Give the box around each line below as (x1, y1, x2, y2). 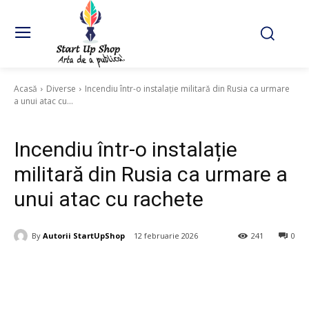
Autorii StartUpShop (43, 230, 125, 241)
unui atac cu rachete (14, 187, 203, 211)
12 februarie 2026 (134, 230, 198, 241)
